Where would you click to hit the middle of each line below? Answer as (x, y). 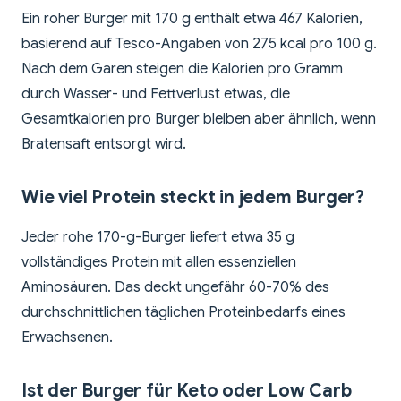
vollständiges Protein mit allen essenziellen (159, 263)
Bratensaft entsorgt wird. (104, 145)
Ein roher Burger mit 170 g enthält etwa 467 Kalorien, (192, 19)
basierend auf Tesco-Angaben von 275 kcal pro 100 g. (199, 44)
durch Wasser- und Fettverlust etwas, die (156, 94)
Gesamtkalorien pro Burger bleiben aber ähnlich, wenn (199, 119)
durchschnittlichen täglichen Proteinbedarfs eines (183, 313)
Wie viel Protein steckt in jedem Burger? (193, 198)
